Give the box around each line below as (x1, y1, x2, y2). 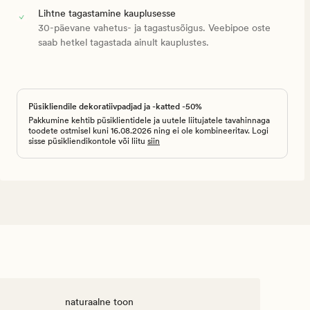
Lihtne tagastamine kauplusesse (37, 8, 176, 19)
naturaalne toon (65, 296, 134, 308)
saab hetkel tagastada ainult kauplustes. (37, 37, 209, 48)
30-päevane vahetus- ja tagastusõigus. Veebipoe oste (37, 22, 271, 34)
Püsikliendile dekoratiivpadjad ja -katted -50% (28, 102, 202, 112)
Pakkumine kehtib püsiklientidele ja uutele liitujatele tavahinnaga (28, 116, 270, 126)
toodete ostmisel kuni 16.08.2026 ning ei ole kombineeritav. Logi (28, 126, 268, 136)
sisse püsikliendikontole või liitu (28, 136, 147, 147)
